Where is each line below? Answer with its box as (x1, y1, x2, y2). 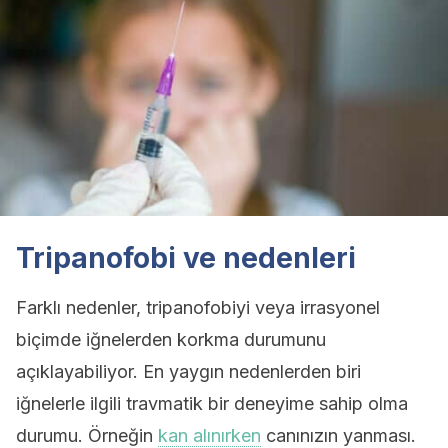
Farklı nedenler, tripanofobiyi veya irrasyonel (16, 297, 380, 318)
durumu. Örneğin (16, 425, 158, 446)
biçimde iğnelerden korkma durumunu (16, 329, 326, 350)
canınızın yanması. (261, 425, 416, 446)
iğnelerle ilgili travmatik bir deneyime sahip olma (16, 393, 408, 414)
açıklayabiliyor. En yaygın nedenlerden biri (16, 361, 361, 382)
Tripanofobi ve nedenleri (16, 241, 356, 275)
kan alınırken (158, 425, 261, 446)
